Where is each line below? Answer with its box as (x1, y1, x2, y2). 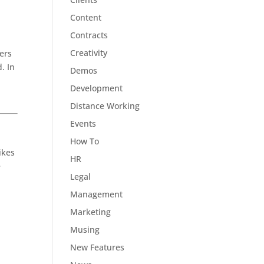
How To (70, 135, 100, 147)
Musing (70, 223, 100, 235)
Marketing (70, 206, 111, 217)
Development (70, 82, 123, 94)
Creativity (70, 47, 108, 58)
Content (70, 11, 102, 23)
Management (70, 188, 123, 200)
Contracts (70, 29, 108, 41)
